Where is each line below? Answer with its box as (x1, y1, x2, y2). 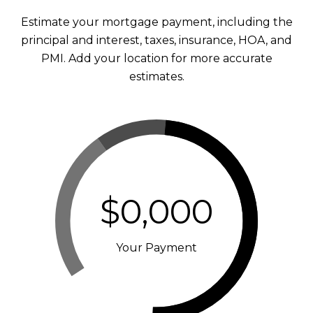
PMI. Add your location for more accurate (41, 52, 272, 65)
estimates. (129, 70, 184, 83)
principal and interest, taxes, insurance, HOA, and (21, 34, 292, 47)
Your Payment (116, 241, 197, 254)
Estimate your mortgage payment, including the (20, 15, 293, 29)
